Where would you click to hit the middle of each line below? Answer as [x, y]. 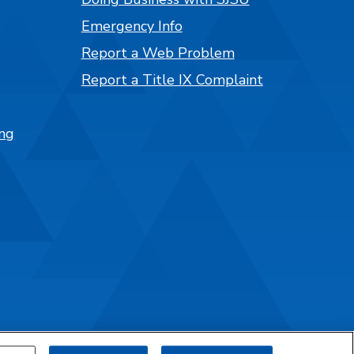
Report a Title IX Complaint [172, 79]
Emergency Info [132, 26]
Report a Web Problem [158, 53]
